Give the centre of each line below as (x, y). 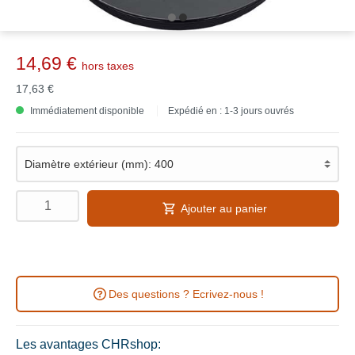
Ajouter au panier (223, 208)
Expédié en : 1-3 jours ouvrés (231, 111)
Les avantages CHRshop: (88, 344)
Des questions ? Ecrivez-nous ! (186, 294)
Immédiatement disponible (86, 111)
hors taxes (108, 66)
